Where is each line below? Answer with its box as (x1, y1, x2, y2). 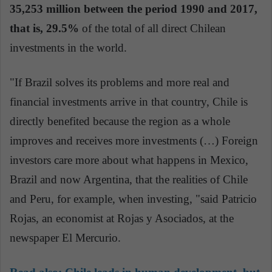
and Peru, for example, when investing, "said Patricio (10, 192, 257, 205)
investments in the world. (10, 41, 127, 54)
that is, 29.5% (10, 21, 79, 35)
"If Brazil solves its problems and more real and (10, 75, 229, 89)
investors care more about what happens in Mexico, (10, 153, 248, 166)
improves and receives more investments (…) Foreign (10, 134, 258, 147)
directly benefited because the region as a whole (10, 114, 230, 127)
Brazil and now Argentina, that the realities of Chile (10, 172, 248, 186)
